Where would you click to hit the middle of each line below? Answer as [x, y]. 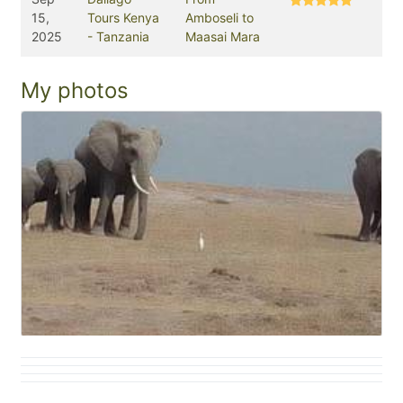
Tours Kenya [123, 18]
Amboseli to [219, 18]
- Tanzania [118, 37]
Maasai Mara [223, 37]
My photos [75, 91]
